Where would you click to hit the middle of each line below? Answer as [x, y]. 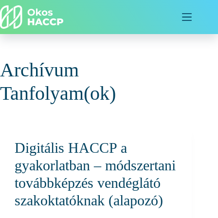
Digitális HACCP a [71, 148]
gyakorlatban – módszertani [95, 165]
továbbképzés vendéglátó [88, 183]
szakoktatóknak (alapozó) [89, 200]
